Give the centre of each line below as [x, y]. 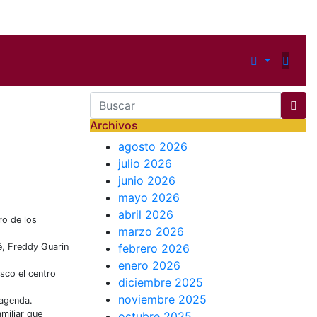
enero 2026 [149, 265]
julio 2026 [145, 163]
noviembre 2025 [162, 299]
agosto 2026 [153, 146]
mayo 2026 [149, 197]
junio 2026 [147, 180]
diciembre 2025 [161, 282]
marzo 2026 [151, 231]
